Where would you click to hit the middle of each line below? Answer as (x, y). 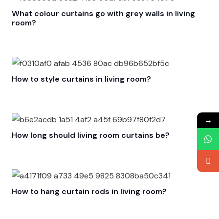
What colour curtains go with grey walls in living (103, 13)
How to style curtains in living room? (81, 79)
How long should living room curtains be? (91, 135)
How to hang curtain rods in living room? (89, 191)
